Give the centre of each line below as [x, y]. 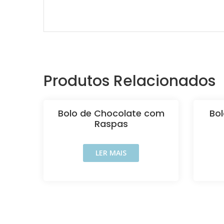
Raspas [111, 123]
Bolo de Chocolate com [111, 113]
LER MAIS [111, 152]
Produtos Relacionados [129, 81]
